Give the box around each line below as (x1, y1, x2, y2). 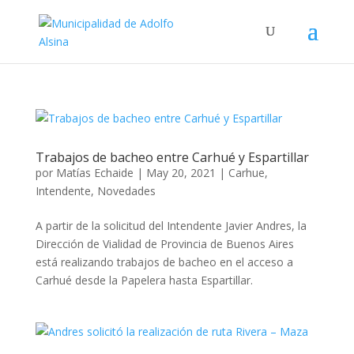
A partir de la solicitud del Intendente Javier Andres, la (35, 218, 307, 233)
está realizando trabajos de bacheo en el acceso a (35, 254, 293, 269)
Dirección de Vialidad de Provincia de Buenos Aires (35, 236, 294, 251)
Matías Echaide (55, 165, 134, 180)
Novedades (96, 183, 156, 198)
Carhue (228, 165, 265, 180)
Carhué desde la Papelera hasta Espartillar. (35, 273, 253, 288)
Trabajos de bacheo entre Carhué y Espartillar (35, 149, 309, 166)
